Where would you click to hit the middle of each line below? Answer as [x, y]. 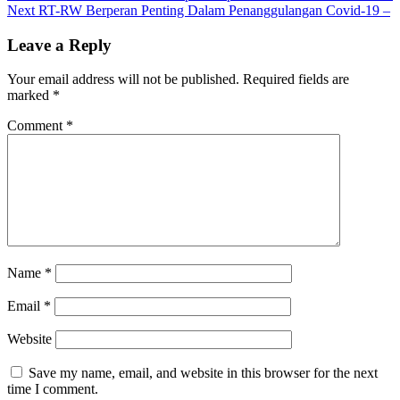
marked [30, 96]
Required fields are [296, 79]
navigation [54, 21]
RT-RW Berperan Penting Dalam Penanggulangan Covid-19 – [212, 10]
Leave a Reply [59, 45]
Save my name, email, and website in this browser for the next [203, 373]
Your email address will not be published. [123, 79]
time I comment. [53, 389]
